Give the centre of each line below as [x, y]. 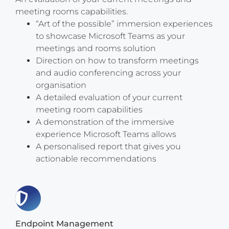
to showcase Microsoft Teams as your [110, 36]
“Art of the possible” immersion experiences [124, 24]
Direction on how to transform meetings [117, 61]
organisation [61, 85]
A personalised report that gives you [108, 147]
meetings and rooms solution [96, 49]
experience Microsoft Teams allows [106, 134]
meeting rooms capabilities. [72, 12]
